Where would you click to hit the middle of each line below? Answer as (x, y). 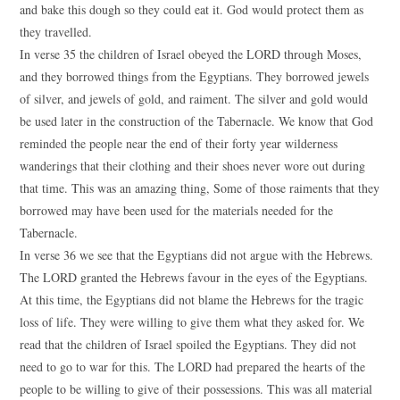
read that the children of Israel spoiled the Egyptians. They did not (188, 344)
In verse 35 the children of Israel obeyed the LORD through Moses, (191, 54)
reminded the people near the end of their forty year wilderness (179, 143)
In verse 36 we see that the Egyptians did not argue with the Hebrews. (197, 255)
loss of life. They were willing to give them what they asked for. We (192, 322)
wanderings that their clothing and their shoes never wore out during (193, 166)
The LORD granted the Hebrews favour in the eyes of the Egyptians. (194, 277)
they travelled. (56, 32)
